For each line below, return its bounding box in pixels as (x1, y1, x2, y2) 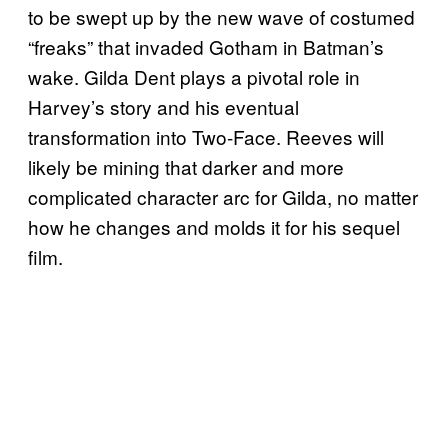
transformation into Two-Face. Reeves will (28, 122, 384, 150)
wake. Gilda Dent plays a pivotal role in (28, 62, 360, 90)
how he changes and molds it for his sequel (28, 212, 400, 240)
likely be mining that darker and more (28, 152, 344, 180)
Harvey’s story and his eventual (28, 92, 299, 120)
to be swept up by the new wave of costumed (28, 2, 415, 30)
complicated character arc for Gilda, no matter (28, 182, 418, 210)
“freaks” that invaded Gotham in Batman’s (28, 32, 384, 60)
